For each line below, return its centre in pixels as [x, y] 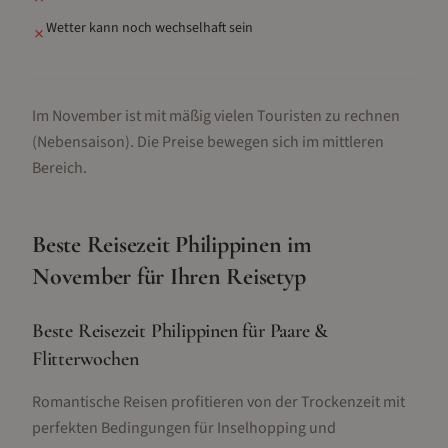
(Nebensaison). [83, 142]
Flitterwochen [85, 359]
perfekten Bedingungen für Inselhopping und [184, 428]
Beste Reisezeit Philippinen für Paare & [180, 331]
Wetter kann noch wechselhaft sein [149, 28]
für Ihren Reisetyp [218, 276]
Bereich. [59, 168]
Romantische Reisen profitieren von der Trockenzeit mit [218, 402]
